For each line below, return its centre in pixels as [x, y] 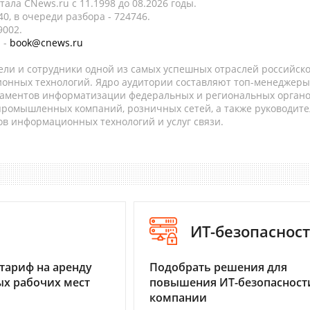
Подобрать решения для [218, 267]
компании [178, 298]
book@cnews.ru [46, 43]
